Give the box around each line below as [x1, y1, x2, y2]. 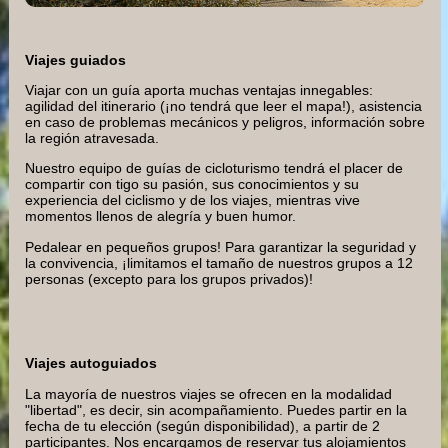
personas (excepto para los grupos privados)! [25, 270, 313, 287]
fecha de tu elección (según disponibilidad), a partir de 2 [25, 417, 380, 434]
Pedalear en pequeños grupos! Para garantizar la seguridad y [25, 238, 416, 255]
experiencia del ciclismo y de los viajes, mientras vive [25, 192, 360, 209]
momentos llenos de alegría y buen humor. [25, 208, 296, 225]
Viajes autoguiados [25, 355, 157, 372]
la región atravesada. [25, 129, 159, 146]
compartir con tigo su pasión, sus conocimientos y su [25, 176, 359, 193]
